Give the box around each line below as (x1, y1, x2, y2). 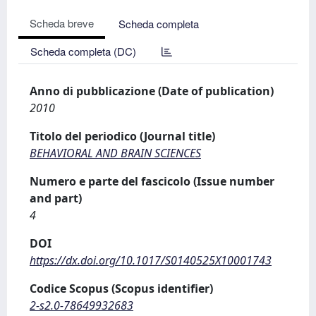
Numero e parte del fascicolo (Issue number (30, 174, 274, 189)
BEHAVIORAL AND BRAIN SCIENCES (30, 145, 201, 161)
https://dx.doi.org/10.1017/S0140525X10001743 (30, 253, 272, 268)
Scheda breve (30, 16, 94, 30)
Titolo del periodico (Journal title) (30, 128, 215, 144)
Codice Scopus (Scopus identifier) (30, 281, 213, 296)
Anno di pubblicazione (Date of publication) (30, 83, 274, 99)
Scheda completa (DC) (30, 44, 136, 59)
